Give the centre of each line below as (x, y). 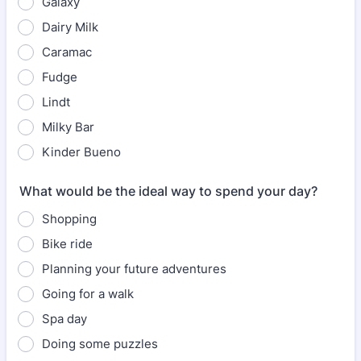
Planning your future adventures (134, 269)
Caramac (67, 52)
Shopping (69, 219)
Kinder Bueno (81, 152)
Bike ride (67, 244)
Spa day (64, 319)
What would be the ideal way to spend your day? (168, 191)
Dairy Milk (70, 27)
